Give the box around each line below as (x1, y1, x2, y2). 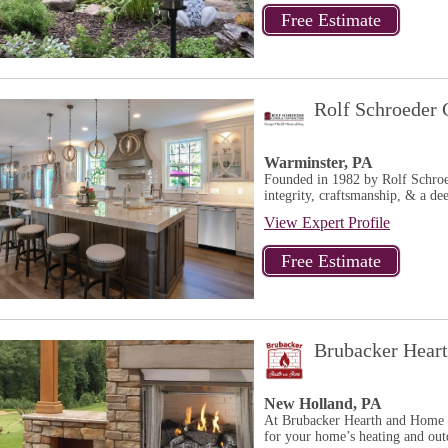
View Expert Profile (264, 214, 390, 231)
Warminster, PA (264, 154, 373, 171)
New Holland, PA (264, 395, 382, 412)
